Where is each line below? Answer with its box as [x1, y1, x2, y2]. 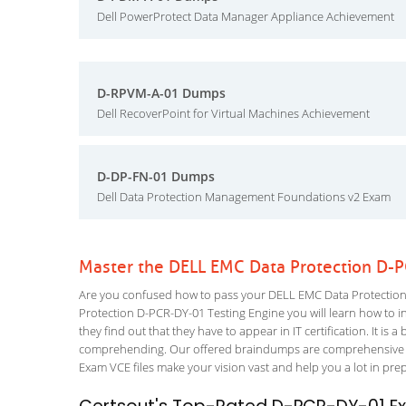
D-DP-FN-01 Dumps [97, 168, 215, 185]
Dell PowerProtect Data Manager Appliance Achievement [97, 8, 394, 24]
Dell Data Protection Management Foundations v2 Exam [97, 188, 391, 205]
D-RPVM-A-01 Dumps [97, 84, 226, 101]
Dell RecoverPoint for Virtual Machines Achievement [97, 105, 370, 121]
